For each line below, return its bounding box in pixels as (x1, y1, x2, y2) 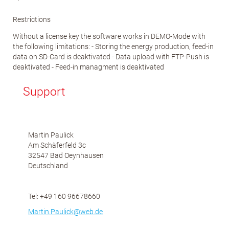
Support (23, 84, 65, 99)
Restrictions (13, 15, 51, 24)
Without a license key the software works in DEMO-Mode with (13, 32, 205, 40)
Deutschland (28, 161, 68, 170)
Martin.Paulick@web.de (28, 207, 103, 216)
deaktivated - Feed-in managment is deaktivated (13, 63, 164, 71)
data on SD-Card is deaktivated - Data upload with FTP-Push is (13, 53, 209, 61)
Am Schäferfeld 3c (28, 141, 86, 149)
